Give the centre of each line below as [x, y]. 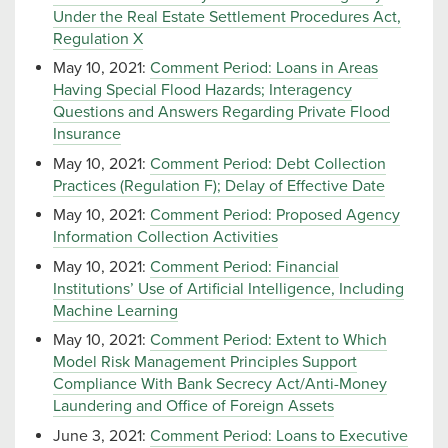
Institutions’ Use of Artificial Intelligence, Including [228, 288]
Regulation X [98, 38]
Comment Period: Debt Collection [268, 163]
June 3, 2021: [101, 435]
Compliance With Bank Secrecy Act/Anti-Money [220, 384]
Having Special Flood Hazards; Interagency [202, 90]
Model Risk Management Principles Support [205, 362]
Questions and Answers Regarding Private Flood [221, 112]
